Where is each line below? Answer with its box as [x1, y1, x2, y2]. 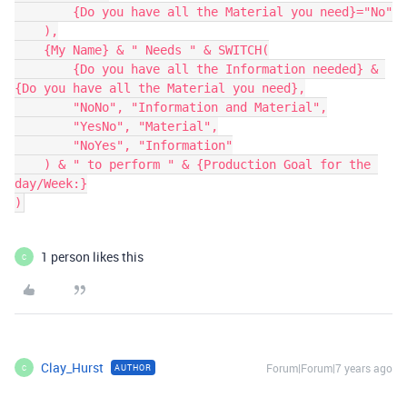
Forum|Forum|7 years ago [266, 361, 392, 375]
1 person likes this [41, 248, 144, 265]
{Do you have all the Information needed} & [15, 62, 73, 76]
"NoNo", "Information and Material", [15, 100, 73, 114]
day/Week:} [15, 176, 87, 191]
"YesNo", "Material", [15, 119, 73, 134]
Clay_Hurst [41, 359, 104, 376]
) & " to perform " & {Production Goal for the [15, 157, 44, 172]
